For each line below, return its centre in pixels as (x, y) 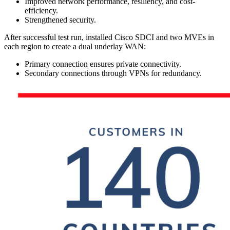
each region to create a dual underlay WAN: (75, 47)
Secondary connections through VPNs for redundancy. (113, 73)
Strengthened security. (60, 20)
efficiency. (41, 11)
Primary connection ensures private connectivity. (103, 64)
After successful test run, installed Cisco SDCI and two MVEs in (109, 37)
